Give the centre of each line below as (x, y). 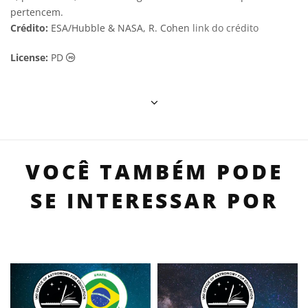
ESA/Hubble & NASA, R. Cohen (120, 28)
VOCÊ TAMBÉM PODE (154, 172)
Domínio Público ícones (129, 57)
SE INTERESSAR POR (154, 200)
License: (29, 57)
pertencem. (37, 12)
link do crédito (225, 28)
